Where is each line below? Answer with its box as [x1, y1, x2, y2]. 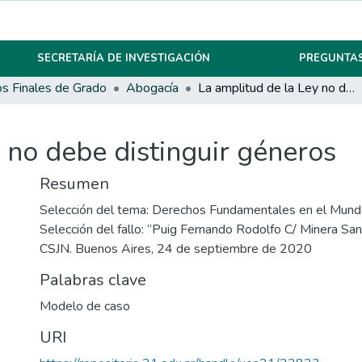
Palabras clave [40, 269, 146, 292]
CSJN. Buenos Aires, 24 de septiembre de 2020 [40, 240, 312, 259]
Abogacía [126, 79, 179, 97]
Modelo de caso [40, 297, 130, 316]
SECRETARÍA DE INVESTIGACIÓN [37, 51, 211, 65]
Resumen [40, 173, 109, 196]
